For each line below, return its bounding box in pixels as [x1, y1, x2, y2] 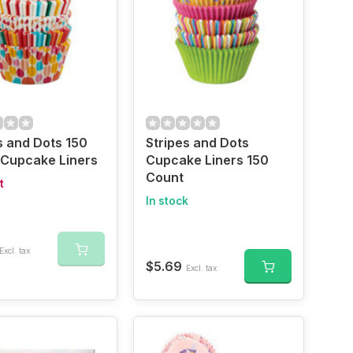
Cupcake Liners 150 [145, 152, 269, 168]
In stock [145, 195, 188, 207]
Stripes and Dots [145, 135, 249, 150]
